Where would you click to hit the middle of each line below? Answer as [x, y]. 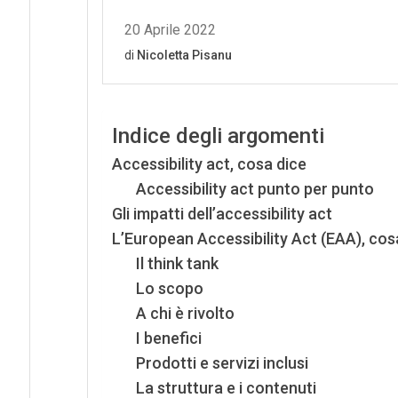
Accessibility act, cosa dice [209, 163]
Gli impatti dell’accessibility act [222, 213]
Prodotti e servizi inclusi [222, 362]
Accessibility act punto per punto [255, 188]
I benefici [168, 338]
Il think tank [177, 263]
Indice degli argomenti [218, 136]
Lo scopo [169, 288]
